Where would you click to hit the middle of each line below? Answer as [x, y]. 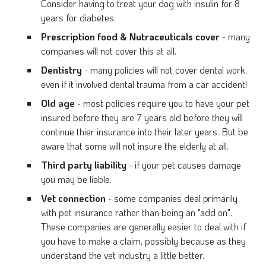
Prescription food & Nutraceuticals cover [130, 37]
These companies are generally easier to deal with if [143, 227]
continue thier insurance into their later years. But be [145, 132]
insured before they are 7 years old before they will [142, 117]
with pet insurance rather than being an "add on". [137, 212]
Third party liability [84, 165]
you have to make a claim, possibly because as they [143, 241]
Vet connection [73, 198]
